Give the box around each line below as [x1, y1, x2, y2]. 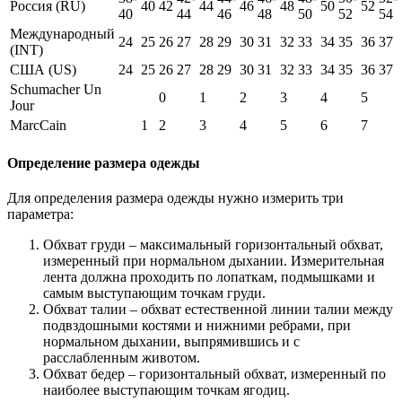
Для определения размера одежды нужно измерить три [7, 190, 344, 206]
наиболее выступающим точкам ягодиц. [43, 382, 290, 398]
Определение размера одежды [7, 155, 200, 171]
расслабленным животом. [43, 350, 200, 366]
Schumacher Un [10, 81, 101, 97]
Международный [10, 25, 115, 41]
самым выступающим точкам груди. [43, 285, 266, 301]
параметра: [7, 206, 74, 223]
